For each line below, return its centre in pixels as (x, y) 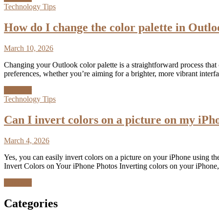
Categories (31, 203)
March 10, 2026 (29, 48)
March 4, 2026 (27, 140)
